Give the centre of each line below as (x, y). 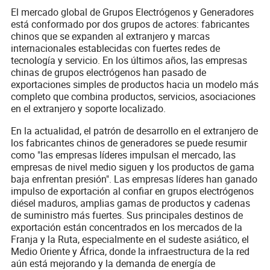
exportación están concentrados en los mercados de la (127, 228)
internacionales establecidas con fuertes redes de (116, 49)
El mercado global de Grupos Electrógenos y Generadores (133, 12)
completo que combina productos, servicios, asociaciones (133, 97)
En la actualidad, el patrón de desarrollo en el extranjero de (135, 131)
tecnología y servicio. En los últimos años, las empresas (129, 61)
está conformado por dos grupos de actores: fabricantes (130, 24)
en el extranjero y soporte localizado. (89, 109)
